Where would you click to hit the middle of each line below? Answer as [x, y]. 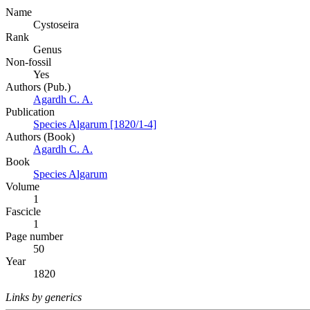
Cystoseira [56, 25]
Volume [22, 187]
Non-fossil [28, 62]
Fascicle [23, 212]
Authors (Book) [40, 137]
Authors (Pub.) [38, 87]
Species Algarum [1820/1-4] [95, 125]
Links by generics [44, 298]
